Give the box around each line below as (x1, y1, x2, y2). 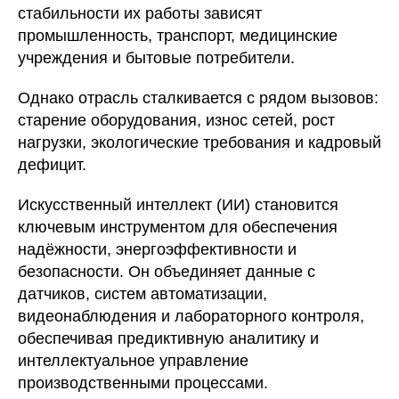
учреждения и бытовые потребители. (18, 49, 295, 67)
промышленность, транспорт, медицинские (18, 27, 338, 45)
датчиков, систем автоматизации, (18, 285, 267, 303)
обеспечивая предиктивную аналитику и (18, 330, 319, 347)
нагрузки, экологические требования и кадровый (18, 134, 381, 151)
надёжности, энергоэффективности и (18, 240, 297, 258)
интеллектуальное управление (18, 352, 248, 370)
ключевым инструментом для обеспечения (18, 218, 338, 236)
